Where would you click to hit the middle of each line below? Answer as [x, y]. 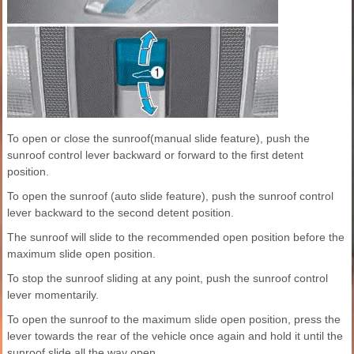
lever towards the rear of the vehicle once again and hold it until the [175, 335]
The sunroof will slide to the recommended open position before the [176, 237]
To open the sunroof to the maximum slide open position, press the [174, 319]
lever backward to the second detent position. [121, 212]
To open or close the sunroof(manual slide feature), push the [158, 138]
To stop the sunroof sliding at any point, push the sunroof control [168, 278]
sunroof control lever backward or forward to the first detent [155, 154]
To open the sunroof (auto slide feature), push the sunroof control [170, 196]
